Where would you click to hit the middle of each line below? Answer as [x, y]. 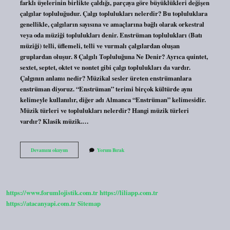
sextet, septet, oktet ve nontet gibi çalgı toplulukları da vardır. [105, 67]
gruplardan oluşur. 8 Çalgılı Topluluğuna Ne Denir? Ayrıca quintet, [114, 56]
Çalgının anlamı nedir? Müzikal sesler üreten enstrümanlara [106, 78]
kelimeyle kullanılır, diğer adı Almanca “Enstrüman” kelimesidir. [113, 99]
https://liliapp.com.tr [129, 193]
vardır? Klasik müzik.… [54, 121]
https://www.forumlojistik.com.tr [52, 193]
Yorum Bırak [110, 150]
